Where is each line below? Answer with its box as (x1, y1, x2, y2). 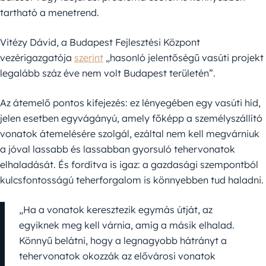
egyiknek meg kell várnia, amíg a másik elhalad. (19, 219, 235, 232)
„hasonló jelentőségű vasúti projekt (103, 52, 264, 64)
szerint (74, 52, 103, 64)
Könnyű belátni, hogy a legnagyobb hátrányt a (19, 235, 227, 247)
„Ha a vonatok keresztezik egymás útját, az (19, 204, 213, 216)
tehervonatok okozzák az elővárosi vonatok (19, 250, 216, 262)
